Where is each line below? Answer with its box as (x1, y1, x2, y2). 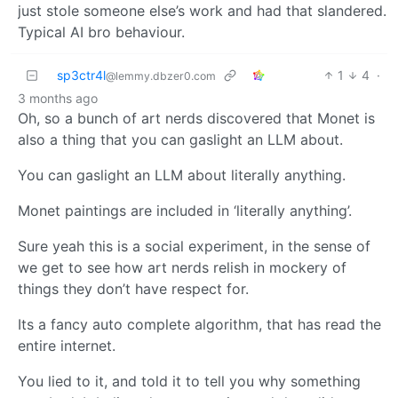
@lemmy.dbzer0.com (106, 68, 216, 83)
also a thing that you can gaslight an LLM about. (18, 130, 343, 148)
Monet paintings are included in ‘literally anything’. (18, 201, 352, 219)
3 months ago (18, 90, 98, 106)
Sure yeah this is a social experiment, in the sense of (18, 236, 370, 255)
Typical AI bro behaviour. (18, 22, 185, 41)
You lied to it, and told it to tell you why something (18, 371, 361, 390)
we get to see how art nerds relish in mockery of (18, 258, 346, 276)
